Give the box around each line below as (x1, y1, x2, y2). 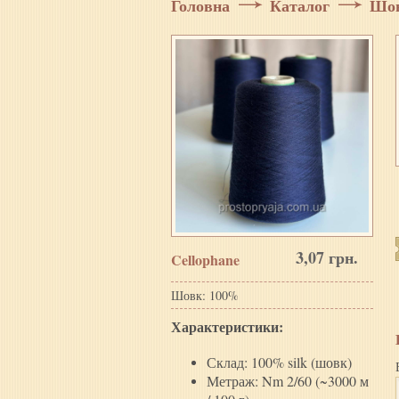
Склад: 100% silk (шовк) (207, 353, 352, 371)
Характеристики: (171, 316, 283, 337)
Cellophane (171, 249, 240, 270)
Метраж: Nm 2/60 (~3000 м (207, 371, 369, 390)
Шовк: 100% (171, 287, 239, 304)
